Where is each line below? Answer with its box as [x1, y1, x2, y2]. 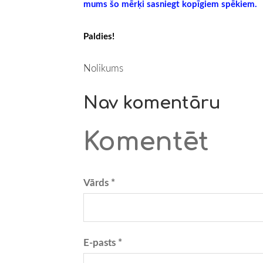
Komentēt [83, 128, 209, 157]
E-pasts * [83, 235, 122, 249]
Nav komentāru [83, 93, 221, 113]
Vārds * [83, 175, 115, 189]
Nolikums [83, 60, 123, 75]
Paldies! [83, 29, 114, 43]
